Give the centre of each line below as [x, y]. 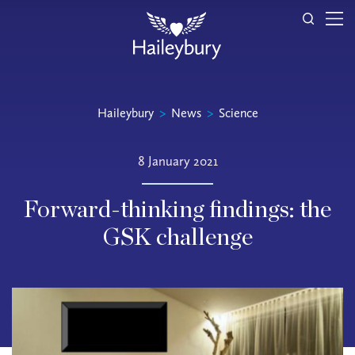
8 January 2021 [177, 161]
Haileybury [125, 113]
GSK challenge [177, 238]
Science [238, 113]
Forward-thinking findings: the [177, 210]
